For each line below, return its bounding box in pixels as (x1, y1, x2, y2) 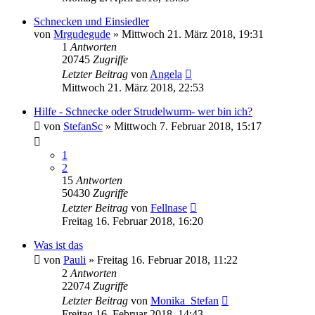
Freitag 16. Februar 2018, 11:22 (97, 253, 238, 266)
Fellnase (150, 201, 187, 214)
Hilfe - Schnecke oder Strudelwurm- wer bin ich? (34, 105, 252, 117)
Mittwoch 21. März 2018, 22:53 (62, 81, 204, 94)
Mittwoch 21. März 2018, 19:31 (122, 27, 264, 40)
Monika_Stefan (150, 294, 219, 307)
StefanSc (63, 120, 103, 132)
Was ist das (34, 238, 83, 251)
